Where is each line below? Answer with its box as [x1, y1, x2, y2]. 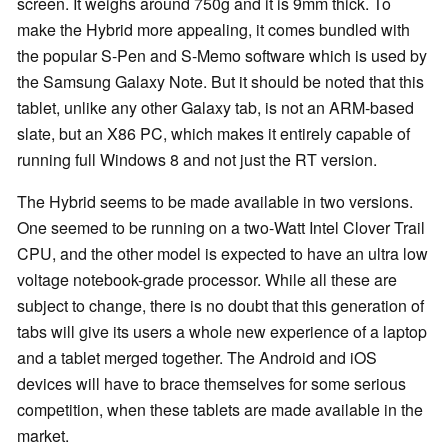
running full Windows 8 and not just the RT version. [17, 148, 377, 172]
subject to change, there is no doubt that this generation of [17, 294, 424, 318]
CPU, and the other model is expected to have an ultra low [17, 242, 428, 266]
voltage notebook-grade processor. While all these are [17, 268, 397, 292]
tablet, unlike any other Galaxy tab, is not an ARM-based [17, 96, 414, 120]
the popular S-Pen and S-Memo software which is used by [17, 44, 427, 68]
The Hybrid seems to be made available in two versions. [17, 190, 413, 214]
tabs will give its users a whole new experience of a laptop [17, 320, 427, 344]
